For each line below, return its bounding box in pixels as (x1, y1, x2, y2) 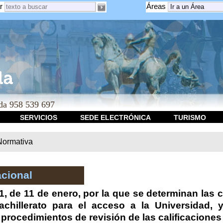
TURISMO (173, 113, 206, 121)
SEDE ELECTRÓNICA (80, 113, 151, 121)
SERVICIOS (19, 113, 57, 121)
